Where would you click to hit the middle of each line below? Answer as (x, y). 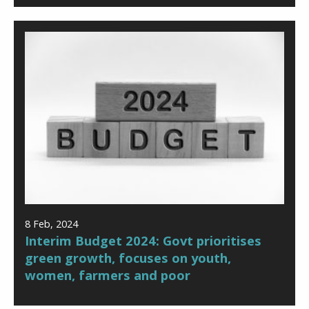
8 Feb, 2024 (51, 223)
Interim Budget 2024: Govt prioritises (143, 240)
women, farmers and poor (108, 275)
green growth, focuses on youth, (128, 257)
